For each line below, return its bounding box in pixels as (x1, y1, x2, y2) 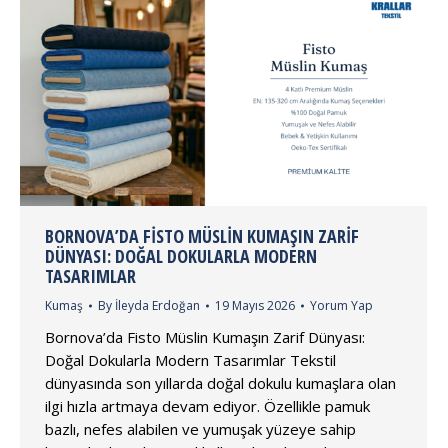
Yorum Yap (310, 297, 373, 315)
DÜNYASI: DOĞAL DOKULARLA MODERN (45, 244, 317, 269)
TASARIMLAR (45, 264, 136, 289)
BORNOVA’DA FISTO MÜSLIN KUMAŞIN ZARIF (45, 224, 359, 249)
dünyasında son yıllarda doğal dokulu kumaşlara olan (45, 373, 396, 394)
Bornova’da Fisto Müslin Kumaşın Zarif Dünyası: (45, 327, 365, 348)
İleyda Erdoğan (115, 297, 200, 315)
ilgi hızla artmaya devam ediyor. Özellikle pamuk (45, 396, 370, 417)
